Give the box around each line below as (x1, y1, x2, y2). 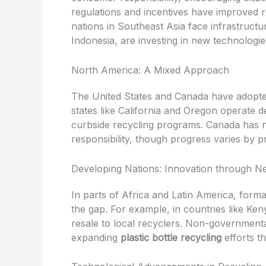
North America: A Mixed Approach (71, 64, 229, 77)
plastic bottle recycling (121, 231, 221, 243)
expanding (71, 231, 121, 243)
